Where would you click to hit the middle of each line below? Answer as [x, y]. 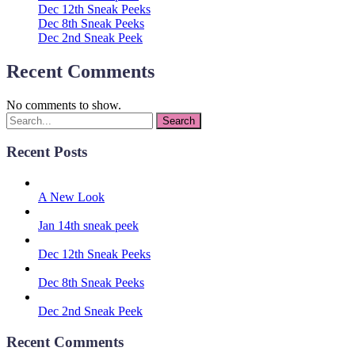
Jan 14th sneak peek [88, 225]
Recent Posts [47, 152]
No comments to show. [64, 105]
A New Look [71, 197]
